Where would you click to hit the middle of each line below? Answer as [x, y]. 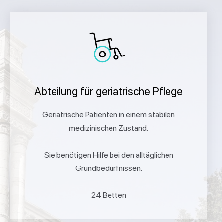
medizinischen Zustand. [109, 128]
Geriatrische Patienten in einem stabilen [109, 115]
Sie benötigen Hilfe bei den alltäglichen [109, 155]
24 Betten [109, 195]
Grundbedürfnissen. [109, 168]
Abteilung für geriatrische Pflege [109, 91]
